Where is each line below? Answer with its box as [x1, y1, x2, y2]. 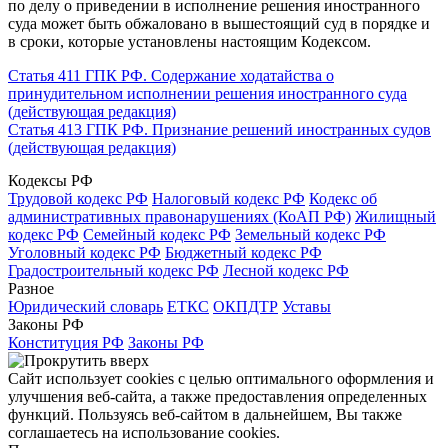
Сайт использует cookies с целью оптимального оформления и [8, 369, 434, 387]
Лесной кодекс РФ [223, 261, 349, 279]
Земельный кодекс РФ [235, 225, 386, 243]
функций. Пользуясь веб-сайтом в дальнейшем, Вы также [8, 405, 402, 423]
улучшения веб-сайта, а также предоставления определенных [8, 387, 427, 405]
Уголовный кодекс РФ [8, 243, 161, 261]
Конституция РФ [8, 333, 124, 351]
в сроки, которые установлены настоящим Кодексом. [8, 32, 371, 50]
